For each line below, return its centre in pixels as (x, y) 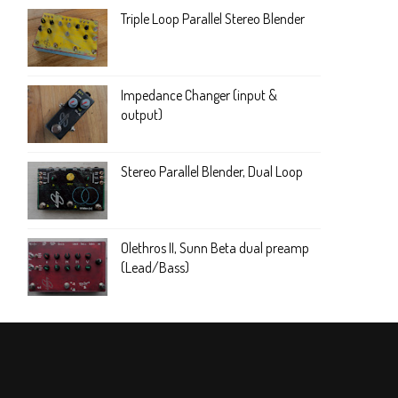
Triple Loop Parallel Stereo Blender (213, 18)
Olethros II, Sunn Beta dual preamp (215, 247)
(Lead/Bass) (155, 267)
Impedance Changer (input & (199, 95)
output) (142, 114)
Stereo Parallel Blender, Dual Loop (212, 171)
